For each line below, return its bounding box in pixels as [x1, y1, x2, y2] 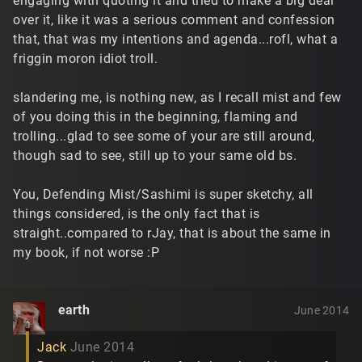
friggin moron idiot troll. [13, 50, 158, 66]
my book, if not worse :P [13, 244, 159, 260]
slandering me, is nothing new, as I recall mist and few [13, 89, 342, 105]
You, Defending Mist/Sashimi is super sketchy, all [13, 186, 314, 202]
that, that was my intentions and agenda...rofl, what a [13, 31, 338, 47]
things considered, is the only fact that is [13, 205, 260, 221]
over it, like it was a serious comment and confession [13, 11, 335, 27]
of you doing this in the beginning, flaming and [13, 108, 298, 124]
